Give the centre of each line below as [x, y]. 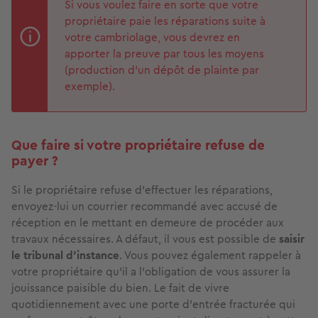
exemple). [90, 86]
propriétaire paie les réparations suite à [165, 21]
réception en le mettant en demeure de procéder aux [148, 222]
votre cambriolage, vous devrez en [152, 37]
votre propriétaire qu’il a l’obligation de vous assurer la [151, 271]
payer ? [35, 160]
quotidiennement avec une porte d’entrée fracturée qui [153, 304]
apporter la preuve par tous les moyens [164, 53]
